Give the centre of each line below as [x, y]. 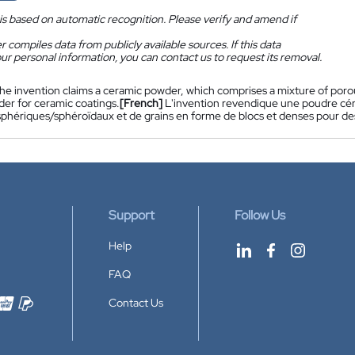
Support [132, 215]
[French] [141, 103]
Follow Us [260, 215]
